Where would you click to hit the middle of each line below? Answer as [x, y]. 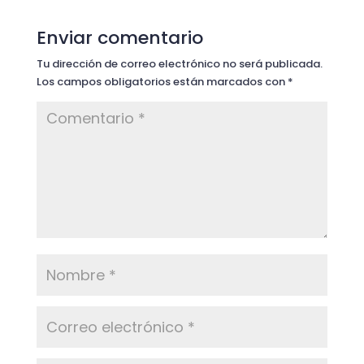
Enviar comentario [119, 38]
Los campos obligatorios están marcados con [162, 82]
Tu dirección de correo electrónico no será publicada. [179, 64]
